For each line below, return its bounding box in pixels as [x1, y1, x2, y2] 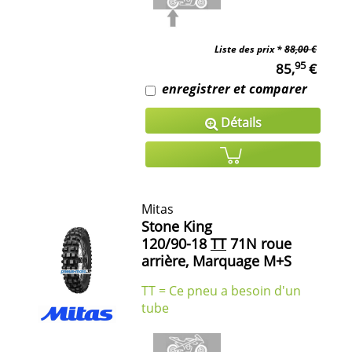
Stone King [141, 216, 212, 236]
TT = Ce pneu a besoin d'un [141, 281, 301, 299]
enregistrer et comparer [162, 80, 307, 98]
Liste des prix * [214, 42, 284, 57]
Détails [217, 114, 262, 132]
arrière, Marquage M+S [141, 251, 291, 270]
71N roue [226, 233, 291, 253]
